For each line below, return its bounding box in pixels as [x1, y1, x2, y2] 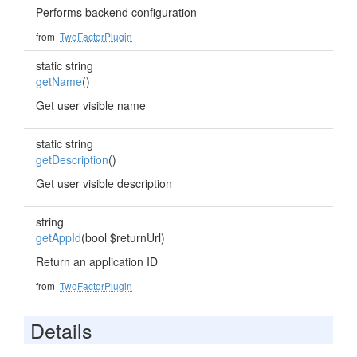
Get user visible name [36, 97, 146, 113]
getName [36, 73, 82, 89]
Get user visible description [36, 175, 172, 191]
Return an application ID [36, 253, 158, 269]
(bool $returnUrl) [81, 229, 165, 245]
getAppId [36, 229, 81, 245]
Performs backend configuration [36, 4, 197, 20]
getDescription [36, 151, 108, 167]
